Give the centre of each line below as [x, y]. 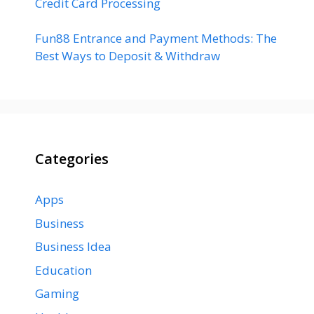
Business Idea [73, 247]
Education [63, 270]
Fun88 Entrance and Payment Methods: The [156, 39]
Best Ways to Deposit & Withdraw [128, 56]
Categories [72, 159]
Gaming [57, 294]
